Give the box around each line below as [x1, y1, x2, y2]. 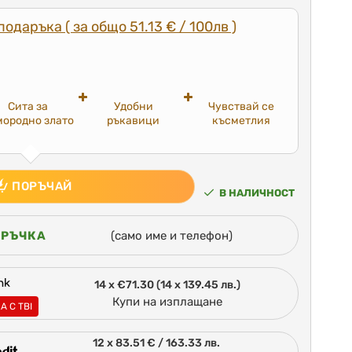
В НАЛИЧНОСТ [219, 186, 295, 199]
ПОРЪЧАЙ [12, 179, 72, 194]
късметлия [211, 114, 270, 128]
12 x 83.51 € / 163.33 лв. [93, 336, 220, 350]
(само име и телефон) [111, 228, 233, 243]
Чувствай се [207, 100, 274, 114]
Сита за [8, 100, 49, 114]
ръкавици [107, 114, 160, 128]
